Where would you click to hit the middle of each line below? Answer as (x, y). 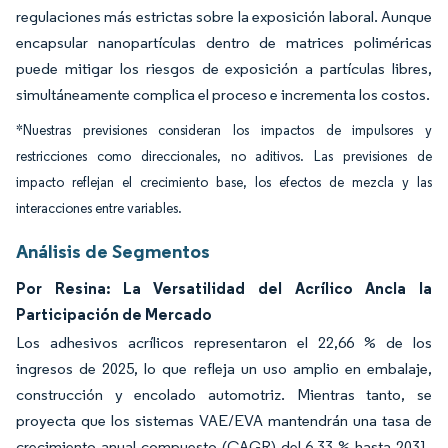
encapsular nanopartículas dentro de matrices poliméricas (224, 42)
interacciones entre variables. (99, 208)
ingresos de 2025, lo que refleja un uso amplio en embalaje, (224, 368)
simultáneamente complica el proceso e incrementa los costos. (223, 94)
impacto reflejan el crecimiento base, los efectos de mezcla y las (224, 182)
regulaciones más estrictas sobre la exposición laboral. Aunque (224, 16)
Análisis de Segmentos (113, 250)
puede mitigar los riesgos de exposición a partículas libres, (224, 68)
